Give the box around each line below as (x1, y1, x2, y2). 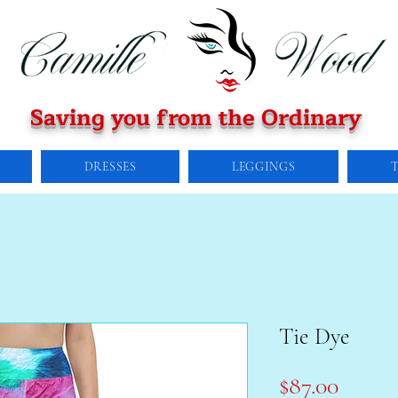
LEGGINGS (231, 159, 296, 175)
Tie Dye (279, 322, 350, 351)
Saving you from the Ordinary (30, 99, 362, 137)
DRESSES (84, 159, 137, 175)
